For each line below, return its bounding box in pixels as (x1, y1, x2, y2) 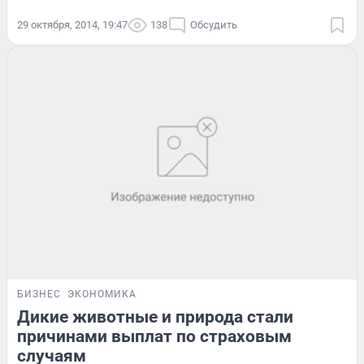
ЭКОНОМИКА (67, 288, 136, 300)
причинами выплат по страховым (17, 326, 292, 346)
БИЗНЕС (17, 288, 61, 300)
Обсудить (190, 18, 237, 31)
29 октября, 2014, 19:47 (17, 18, 128, 31)
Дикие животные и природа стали (17, 306, 293, 327)
